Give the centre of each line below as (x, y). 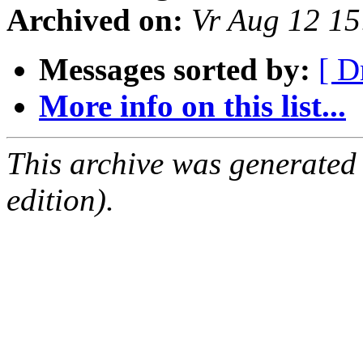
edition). (60, 200)
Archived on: (95, 20)
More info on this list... (192, 106)
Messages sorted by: (175, 70)
